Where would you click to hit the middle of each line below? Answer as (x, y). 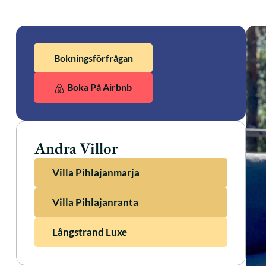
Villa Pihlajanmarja (96, 173)
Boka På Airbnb (99, 87)
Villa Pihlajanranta (95, 202)
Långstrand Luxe (90, 232)
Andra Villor (76, 148)
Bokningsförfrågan (93, 58)
